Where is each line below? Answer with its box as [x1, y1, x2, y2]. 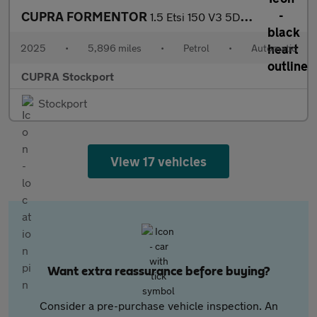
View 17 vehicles [110, 154, 207, 169]
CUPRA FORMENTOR [21, 8, 150, 24]
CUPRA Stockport [21, 69, 114, 83]
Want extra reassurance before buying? [47, 265, 270, 278]
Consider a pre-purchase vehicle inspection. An [39, 299, 278, 312]
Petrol [183, 42, 209, 54]
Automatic [251, 42, 296, 54]
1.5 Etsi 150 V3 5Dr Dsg [150, 10, 241, 23]
